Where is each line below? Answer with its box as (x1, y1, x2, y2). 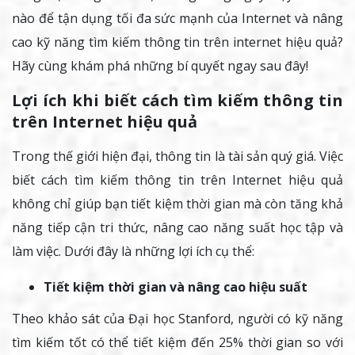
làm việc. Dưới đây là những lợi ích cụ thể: (12, 242, 254, 261)
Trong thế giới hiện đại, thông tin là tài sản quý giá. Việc (12, 147, 343, 166)
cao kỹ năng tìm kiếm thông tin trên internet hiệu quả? (12, 33, 343, 52)
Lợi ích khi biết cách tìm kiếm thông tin (12, 90, 343, 112)
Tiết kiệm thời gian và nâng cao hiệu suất (44, 278, 307, 296)
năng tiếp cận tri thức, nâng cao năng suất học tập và (12, 219, 343, 237)
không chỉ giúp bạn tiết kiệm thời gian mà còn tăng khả (12, 195, 343, 213)
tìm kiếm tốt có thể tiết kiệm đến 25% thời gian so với (12, 334, 343, 352)
